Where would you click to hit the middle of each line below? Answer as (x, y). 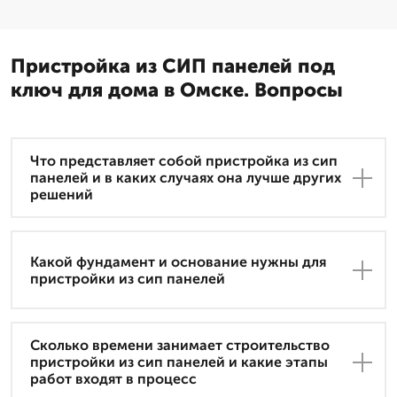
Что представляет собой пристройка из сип (184, 161)
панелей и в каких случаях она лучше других (186, 178)
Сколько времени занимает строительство (180, 346)
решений (62, 195)
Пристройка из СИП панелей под (173, 66)
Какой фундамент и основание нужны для (178, 261)
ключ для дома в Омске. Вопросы (177, 90)
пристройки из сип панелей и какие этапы (179, 362)
